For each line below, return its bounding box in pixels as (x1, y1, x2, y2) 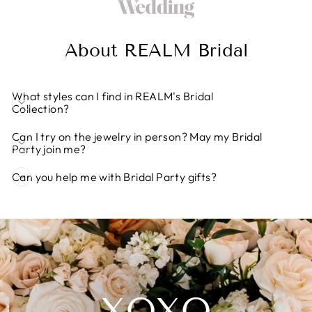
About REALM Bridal (64, 40, 248, 62)
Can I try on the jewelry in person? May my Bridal (12, 130, 263, 144)
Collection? (12, 102, 70, 116)
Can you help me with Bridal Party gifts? (12, 170, 217, 185)
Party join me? (12, 142, 86, 157)
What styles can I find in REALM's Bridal (12, 89, 213, 104)
